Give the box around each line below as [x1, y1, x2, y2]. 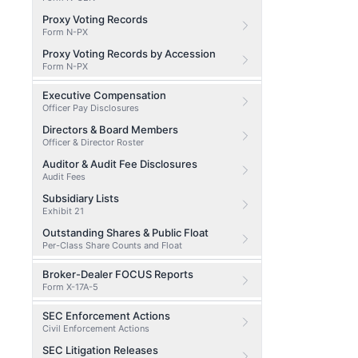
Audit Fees [42, 171, 86, 182]
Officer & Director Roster [42, 137, 144, 148]
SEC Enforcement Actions [42, 309, 170, 322]
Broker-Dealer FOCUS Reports [42, 268, 193, 280]
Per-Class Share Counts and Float [42, 240, 182, 251]
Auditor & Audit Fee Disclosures [42, 157, 197, 170]
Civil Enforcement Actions [42, 323, 149, 334]
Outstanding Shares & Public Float [42, 226, 209, 239]
